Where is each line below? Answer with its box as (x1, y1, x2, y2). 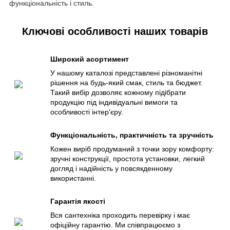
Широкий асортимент (50, 55, 129, 64)
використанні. (50, 174, 96, 183)
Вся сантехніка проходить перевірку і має (50, 211, 190, 220)
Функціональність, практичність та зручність (50, 131, 214, 140)
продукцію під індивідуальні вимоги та (50, 98, 178, 107)
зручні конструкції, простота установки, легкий (50, 155, 205, 163)
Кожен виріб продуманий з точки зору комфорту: (50, 145, 214, 154)
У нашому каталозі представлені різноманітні (50, 69, 202, 78)
